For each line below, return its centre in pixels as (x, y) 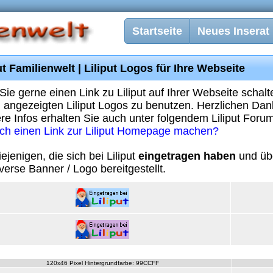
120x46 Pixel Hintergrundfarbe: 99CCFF (103, 263)
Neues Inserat (233, 31)
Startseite (157, 31)
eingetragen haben (187, 156)
